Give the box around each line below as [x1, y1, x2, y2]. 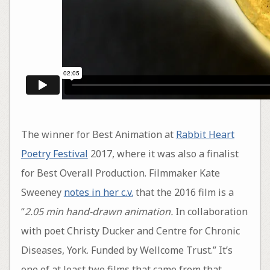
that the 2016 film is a [133, 185, 234, 199]
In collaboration [172, 204, 248, 218]
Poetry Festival [20, 146, 88, 160]
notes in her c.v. [63, 185, 133, 199]
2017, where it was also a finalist [87, 146, 239, 160]
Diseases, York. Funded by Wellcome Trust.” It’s [20, 243, 233, 257]
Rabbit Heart [175, 127, 234, 141]
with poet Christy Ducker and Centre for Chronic [20, 224, 240, 237]
